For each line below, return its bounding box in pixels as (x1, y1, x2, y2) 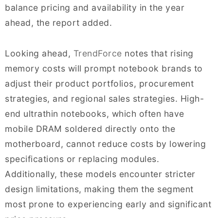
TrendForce (73, 48, 122, 58)
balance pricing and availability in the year (5, 2, 184, 13)
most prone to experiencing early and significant (5, 199, 211, 209)
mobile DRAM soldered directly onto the (5, 124, 175, 134)
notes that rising (122, 48, 194, 58)
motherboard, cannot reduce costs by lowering (5, 139, 206, 149)
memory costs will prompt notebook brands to (5, 63, 203, 73)
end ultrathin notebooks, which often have (5, 109, 184, 119)
